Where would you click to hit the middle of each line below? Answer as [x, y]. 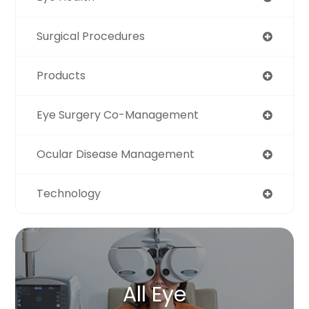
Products [61, 75]
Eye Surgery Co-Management [118, 114]
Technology [69, 193]
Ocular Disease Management [116, 154]
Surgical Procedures [91, 36]
